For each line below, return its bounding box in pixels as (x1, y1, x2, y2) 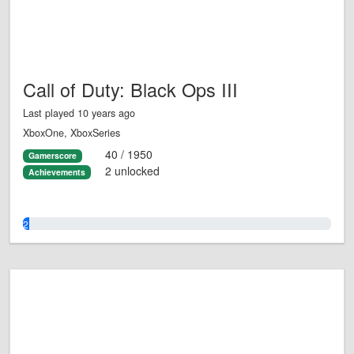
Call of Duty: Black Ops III (23, 76, 238, 104)
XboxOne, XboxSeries (23, 126, 120, 141)
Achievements (28, 165, 85, 178)
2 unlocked (104, 162, 160, 179)
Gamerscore (28, 149, 77, 162)
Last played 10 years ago (23, 106, 135, 121)
